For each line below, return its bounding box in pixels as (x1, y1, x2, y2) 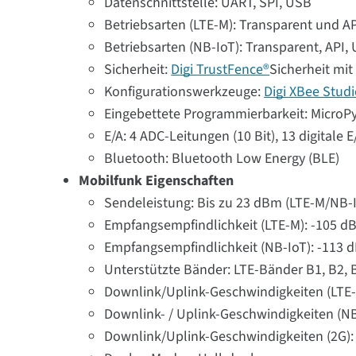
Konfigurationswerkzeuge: (104, 82, 265, 102)
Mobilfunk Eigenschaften (79, 171, 234, 191)
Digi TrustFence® (171, 60, 270, 79)
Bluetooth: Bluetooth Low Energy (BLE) (104, 149, 340, 168)
